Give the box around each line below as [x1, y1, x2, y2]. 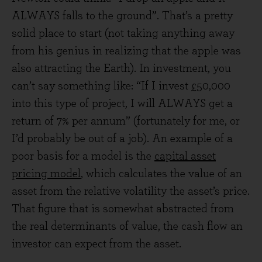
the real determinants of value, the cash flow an [12, 220, 243, 232]
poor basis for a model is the [12, 150, 154, 162]
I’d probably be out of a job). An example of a [12, 133, 233, 144]
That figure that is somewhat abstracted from [12, 203, 234, 215]
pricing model [12, 168, 81, 180]
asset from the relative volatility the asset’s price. [12, 185, 250, 197]
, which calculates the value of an [81, 168, 242, 180]
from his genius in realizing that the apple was [12, 45, 241, 57]
